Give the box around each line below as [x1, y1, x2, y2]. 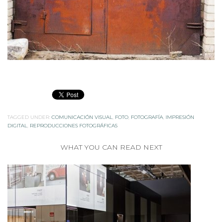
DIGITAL [7, 115, 27, 122]
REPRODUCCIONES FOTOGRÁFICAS [30, 115, 117, 122]
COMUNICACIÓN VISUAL [52, 107, 112, 114]
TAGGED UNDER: [7, 107, 50, 114]
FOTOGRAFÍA [131, 107, 163, 114]
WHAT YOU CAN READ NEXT [60, 136, 162, 145]
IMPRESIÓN [166, 107, 194, 114]
